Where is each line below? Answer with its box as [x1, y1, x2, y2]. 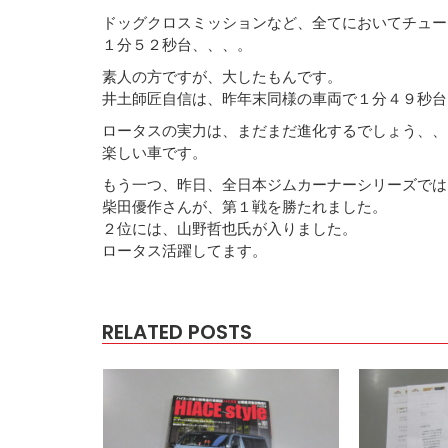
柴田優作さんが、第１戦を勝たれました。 [102, 196, 387, 215]
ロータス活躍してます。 [102, 240, 267, 259]
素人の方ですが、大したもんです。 [102, 66, 342, 85]
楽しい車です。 [102, 142, 207, 161]
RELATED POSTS [102, 317, 252, 346]
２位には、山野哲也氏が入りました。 [102, 218, 357, 237]
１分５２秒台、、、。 [102, 34, 252, 53]
